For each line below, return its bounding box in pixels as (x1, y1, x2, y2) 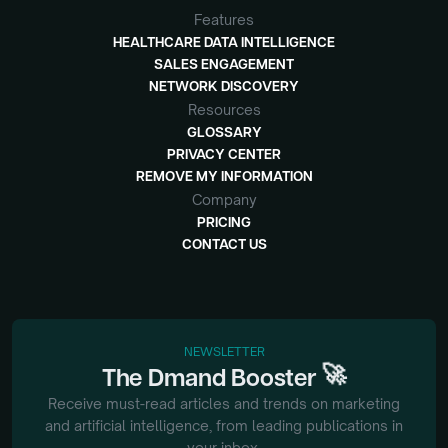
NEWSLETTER (183, 344, 265, 359)
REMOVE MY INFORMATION (135, 166, 313, 185)
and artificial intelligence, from (45, 417, 252, 434)
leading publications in (252, 417, 403, 434)
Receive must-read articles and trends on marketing (48, 395, 400, 412)
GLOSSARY (186, 122, 262, 141)
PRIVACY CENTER (167, 144, 281, 163)
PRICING (197, 212, 251, 231)
